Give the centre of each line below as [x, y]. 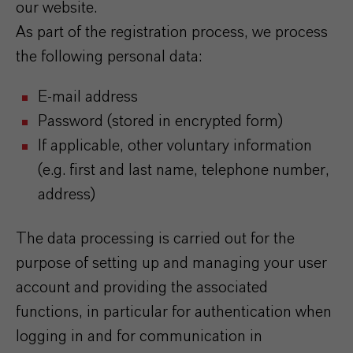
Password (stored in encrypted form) [160, 121]
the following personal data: [109, 57]
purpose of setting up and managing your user [171, 263]
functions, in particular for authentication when [174, 312]
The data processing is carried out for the [155, 239]
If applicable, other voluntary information [175, 146]
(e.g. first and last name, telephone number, [184, 170]
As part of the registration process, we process [172, 32]
